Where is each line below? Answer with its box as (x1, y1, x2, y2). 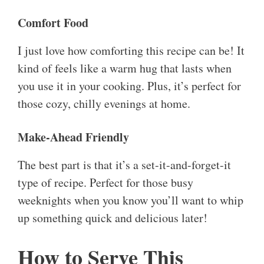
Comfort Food (18, 14, 88, 32)
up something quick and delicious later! (18, 210, 207, 226)
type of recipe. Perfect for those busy (18, 174, 193, 191)
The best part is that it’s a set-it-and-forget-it (18, 157, 231, 173)
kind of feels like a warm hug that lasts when (18, 60, 232, 77)
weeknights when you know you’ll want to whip (18, 192, 243, 209)
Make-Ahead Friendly (18, 128, 129, 146)
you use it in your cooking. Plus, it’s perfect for (18, 78, 241, 94)
